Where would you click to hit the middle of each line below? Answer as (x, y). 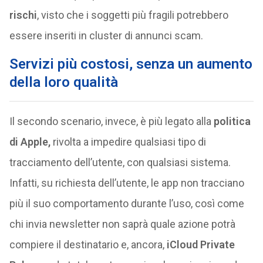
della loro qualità (63, 82)
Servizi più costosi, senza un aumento (131, 64)
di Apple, (30, 142)
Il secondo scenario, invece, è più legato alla (111, 121)
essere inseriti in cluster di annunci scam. (106, 36)
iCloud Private (199, 245)
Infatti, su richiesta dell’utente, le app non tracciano (127, 183)
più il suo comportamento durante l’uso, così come (127, 203)
